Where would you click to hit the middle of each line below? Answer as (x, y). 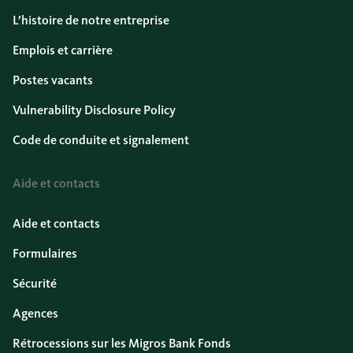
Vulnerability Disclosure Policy (94, 110)
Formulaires (45, 253)
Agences (35, 313)
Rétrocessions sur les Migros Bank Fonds (122, 343)
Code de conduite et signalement (101, 140)
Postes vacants (53, 80)
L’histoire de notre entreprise (91, 20)
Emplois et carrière (63, 50)
